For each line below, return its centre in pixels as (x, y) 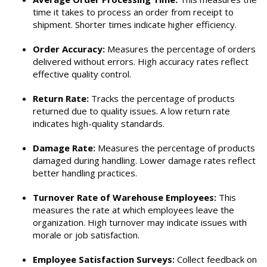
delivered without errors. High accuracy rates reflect (141, 61)
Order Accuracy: (69, 49)
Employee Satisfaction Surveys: (104, 259)
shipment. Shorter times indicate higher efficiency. (135, 24)
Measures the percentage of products (175, 148)
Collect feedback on (216, 259)
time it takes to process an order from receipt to (133, 12)
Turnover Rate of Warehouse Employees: (125, 197)
